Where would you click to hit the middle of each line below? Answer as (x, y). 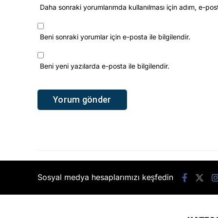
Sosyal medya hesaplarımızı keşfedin (105, 177)
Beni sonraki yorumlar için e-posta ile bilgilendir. (115, 36)
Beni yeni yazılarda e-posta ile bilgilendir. (105, 66)
